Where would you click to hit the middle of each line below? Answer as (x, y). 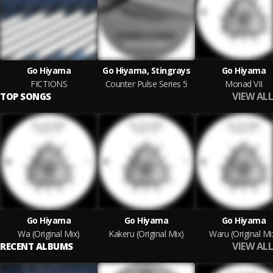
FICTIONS (49, 84)
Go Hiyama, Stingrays (146, 70)
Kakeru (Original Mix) (146, 234)
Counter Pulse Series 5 (146, 84)
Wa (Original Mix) (49, 234)
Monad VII (244, 84)
